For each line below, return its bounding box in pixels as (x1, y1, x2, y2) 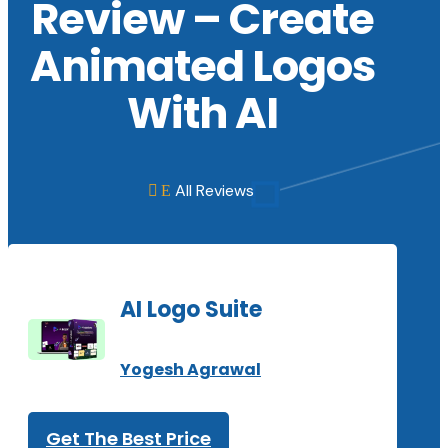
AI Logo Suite (120, 293, 263, 325)
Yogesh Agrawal (120, 358, 262, 382)
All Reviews (175, 179, 255, 201)
